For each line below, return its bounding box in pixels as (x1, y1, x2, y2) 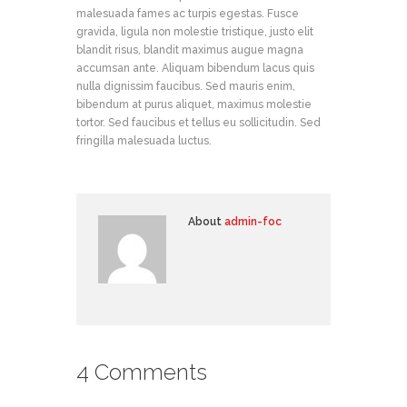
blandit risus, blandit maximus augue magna (76, 43, 303, 56)
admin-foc (224, 214, 282, 228)
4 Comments (76, 359, 207, 386)
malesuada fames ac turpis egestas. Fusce (76, 6, 299, 20)
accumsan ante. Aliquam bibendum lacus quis (76, 61, 314, 74)
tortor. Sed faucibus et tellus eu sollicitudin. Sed (76, 115, 321, 129)
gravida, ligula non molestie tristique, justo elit (76, 25, 313, 38)
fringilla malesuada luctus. (76, 134, 212, 147)
